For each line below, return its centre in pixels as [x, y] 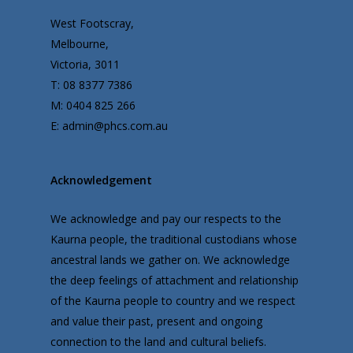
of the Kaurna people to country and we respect [173, 301]
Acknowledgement [101, 180]
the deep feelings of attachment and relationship [175, 281]
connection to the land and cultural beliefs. [158, 342]
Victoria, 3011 [85, 65]
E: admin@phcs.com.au [109, 126]
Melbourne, [80, 44]
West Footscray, [92, 24]
